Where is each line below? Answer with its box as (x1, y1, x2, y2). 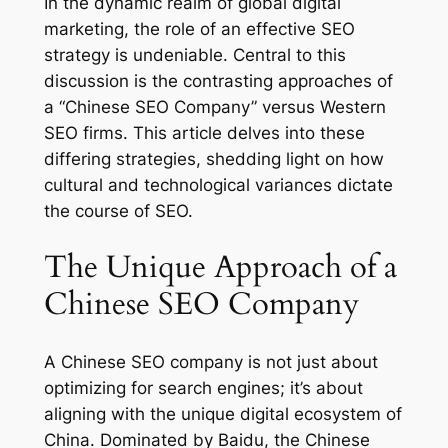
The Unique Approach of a (43, 246, 397, 289)
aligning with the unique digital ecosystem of (43, 404, 402, 425)
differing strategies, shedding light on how (43, 148, 384, 169)
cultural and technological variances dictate (43, 174, 393, 195)
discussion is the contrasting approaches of (43, 70, 393, 91)
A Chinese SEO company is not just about (43, 352, 378, 373)
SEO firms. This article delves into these (43, 122, 365, 143)
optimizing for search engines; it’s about (43, 378, 363, 399)
